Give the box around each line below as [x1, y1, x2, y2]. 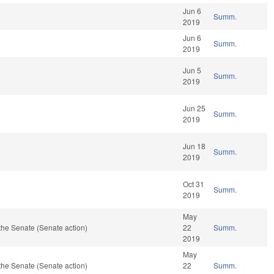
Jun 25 [183, 103, 206, 114]
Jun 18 [183, 141, 206, 152]
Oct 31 [183, 179, 205, 190]
